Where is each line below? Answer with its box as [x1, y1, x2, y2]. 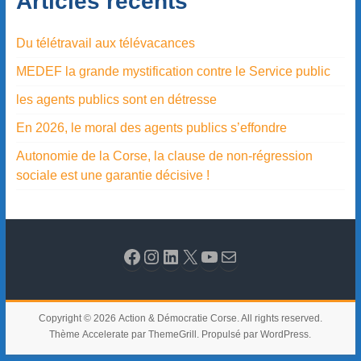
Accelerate [82, 328, 130, 340]
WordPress [260, 328, 309, 340]
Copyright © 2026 [38, 312, 118, 324]
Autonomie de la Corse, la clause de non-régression [15, 148, 313, 163]
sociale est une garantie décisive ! [15, 168, 210, 182]
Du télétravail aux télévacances [15, 35, 195, 50]
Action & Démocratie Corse [118, 312, 237, 324]
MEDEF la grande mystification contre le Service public [15, 64, 330, 78]
